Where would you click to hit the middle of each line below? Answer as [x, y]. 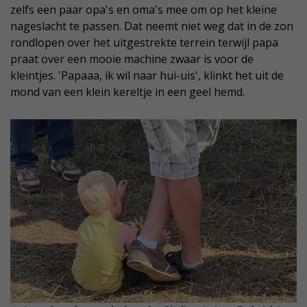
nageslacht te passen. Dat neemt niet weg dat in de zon [152, 26]
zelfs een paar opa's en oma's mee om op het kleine [144, 10]
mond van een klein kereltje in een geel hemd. [127, 92]
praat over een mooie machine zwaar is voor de [132, 59]
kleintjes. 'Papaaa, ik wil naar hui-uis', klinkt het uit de [147, 76]
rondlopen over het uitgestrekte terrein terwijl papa [144, 43]
